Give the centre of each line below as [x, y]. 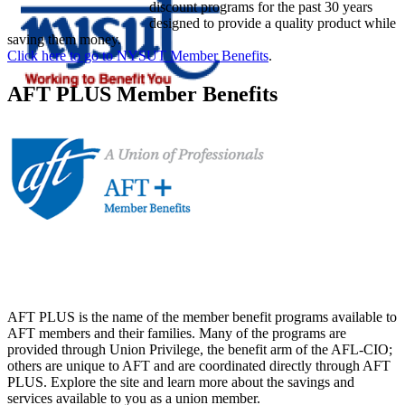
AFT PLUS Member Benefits [142, 94]
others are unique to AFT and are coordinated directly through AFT [199, 365]
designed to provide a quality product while [273, 23]
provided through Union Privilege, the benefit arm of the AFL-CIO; [200, 349]
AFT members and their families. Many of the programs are [177, 333]
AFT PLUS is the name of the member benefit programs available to [202, 316]
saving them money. [64, 39]
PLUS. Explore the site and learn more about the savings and [181, 381]
